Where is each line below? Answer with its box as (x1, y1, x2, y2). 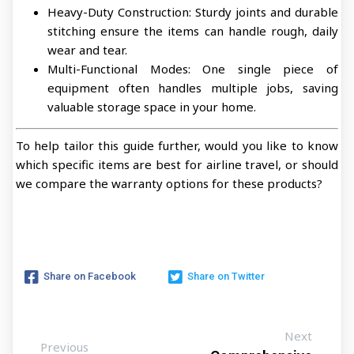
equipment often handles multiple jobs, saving (47, 80, 338, 96)
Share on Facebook (43, 270, 136, 282)
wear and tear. (47, 42, 127, 58)
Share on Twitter (187, 270, 265, 282)
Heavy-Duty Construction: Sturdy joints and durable (47, 4, 338, 20)
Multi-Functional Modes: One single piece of (47, 61, 338, 77)
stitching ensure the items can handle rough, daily (47, 23, 338, 39)
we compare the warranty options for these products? (16, 175, 322, 191)
